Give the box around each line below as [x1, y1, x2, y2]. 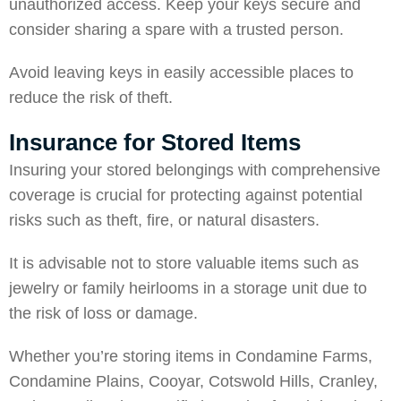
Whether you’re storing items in [9, 347, 231, 365]
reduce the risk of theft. [9, 89, 173, 107]
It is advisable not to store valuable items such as [9, 254, 359, 272]
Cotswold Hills [209, 372, 310, 390]
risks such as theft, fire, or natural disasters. [9, 211, 320, 229]
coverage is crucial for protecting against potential [9, 186, 363, 204]
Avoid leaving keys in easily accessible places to [9, 64, 354, 81]
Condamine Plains [9, 372, 140, 390]
